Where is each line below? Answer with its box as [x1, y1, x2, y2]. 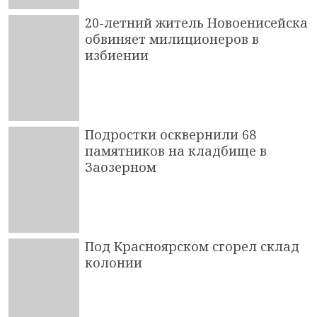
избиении [85, 46, 149, 64]
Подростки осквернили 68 [85, 125, 256, 143]
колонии [85, 253, 142, 271]
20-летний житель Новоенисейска [85, 13, 308, 31]
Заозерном [85, 158, 156, 175]
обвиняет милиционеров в [85, 30, 259, 47]
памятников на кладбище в [85, 142, 267, 159]
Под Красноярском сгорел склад [85, 237, 299, 255]
